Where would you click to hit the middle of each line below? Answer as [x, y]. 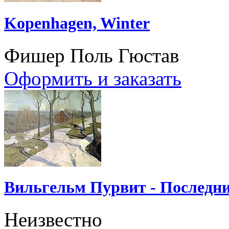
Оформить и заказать [93, 78]
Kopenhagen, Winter [77, 23]
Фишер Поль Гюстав [91, 55]
